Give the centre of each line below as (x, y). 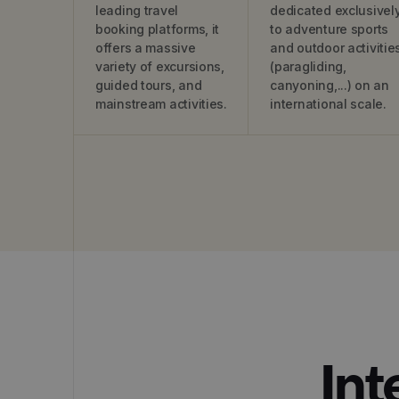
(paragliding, (308, 66)
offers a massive (146, 48)
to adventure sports (330, 29)
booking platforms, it (158, 29)
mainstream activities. (161, 104)
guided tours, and (149, 85)
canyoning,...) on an (330, 85)
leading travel (137, 10)
